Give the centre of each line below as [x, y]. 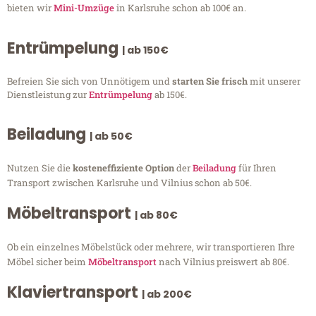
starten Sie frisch [211, 81]
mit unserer [275, 81]
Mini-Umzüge [84, 8]
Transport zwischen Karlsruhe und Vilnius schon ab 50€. [129, 183]
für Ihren [256, 168]
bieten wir [30, 8]
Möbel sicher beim [48, 262]
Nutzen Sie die [40, 168]
